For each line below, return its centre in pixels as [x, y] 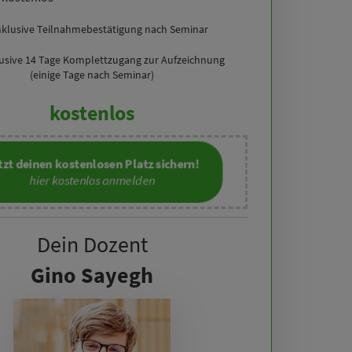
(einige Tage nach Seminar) [92, 74]
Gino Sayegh [92, 275]
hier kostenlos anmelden [92, 180]
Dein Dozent [92, 244]
